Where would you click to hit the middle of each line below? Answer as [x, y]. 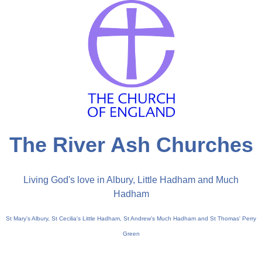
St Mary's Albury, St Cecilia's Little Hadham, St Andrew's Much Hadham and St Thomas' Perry [131, 218]
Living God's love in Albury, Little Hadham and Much [131, 180]
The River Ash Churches [131, 144]
